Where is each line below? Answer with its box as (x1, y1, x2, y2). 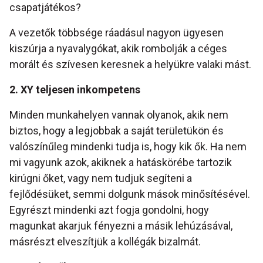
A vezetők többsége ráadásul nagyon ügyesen (9, 26, 224, 39)
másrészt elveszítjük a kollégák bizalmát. (9, 235, 201, 248)
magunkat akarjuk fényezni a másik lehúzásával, (9, 220, 232, 232)
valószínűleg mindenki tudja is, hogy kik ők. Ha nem (9, 140, 247, 153)
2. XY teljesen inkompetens (9, 83, 140, 96)
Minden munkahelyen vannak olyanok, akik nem (9, 109, 228, 122)
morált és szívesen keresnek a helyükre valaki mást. (9, 58, 251, 71)
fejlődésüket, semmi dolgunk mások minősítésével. (9, 188, 250, 201)
